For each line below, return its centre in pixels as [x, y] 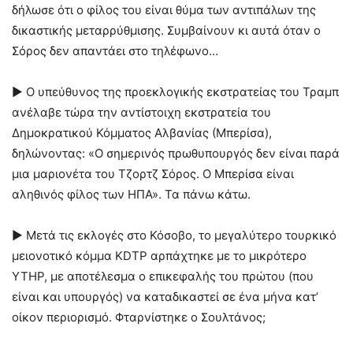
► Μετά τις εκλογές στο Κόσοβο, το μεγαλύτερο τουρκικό [174, 235]
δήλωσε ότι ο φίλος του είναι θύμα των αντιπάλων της [164, 10]
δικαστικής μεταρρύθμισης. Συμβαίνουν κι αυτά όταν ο [166, 30]
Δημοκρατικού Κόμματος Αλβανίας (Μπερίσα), [142, 133]
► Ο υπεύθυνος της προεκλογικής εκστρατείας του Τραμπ [175, 92]
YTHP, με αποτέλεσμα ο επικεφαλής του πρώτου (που [163, 276]
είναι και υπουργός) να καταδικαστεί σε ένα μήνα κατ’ [165, 297]
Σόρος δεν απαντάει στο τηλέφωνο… [115, 51]
